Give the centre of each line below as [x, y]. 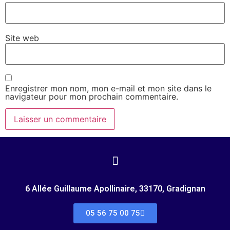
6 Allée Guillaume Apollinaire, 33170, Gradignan [115, 189]
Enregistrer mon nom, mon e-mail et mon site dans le [108, 89]
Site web [22, 38]
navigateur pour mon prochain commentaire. [92, 97]
